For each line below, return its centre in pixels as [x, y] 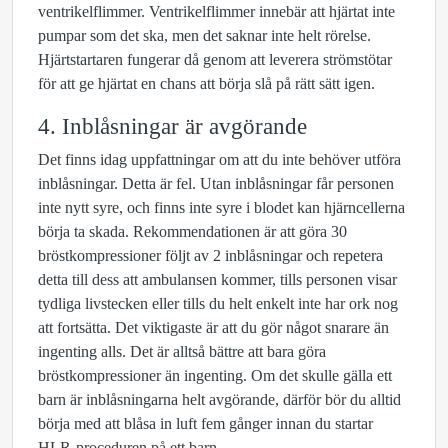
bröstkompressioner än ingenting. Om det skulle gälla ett [215, 375]
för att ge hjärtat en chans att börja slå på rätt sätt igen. [206, 83]
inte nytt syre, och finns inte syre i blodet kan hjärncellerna [221, 207]
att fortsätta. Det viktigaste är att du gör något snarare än [213, 327]
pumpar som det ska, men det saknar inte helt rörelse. [204, 35]
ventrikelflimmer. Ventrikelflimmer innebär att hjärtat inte [216, 11]
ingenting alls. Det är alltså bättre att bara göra [182, 351]
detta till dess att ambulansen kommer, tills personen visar [217, 279]
